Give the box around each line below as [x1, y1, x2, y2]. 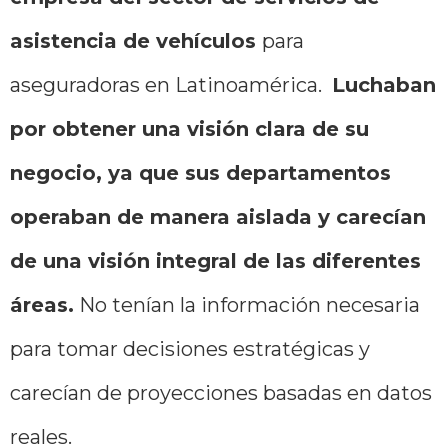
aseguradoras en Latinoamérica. [10, 73, 332, 98]
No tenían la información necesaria [74, 293, 420, 318]
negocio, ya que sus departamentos [10, 161, 391, 186]
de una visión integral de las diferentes [10, 249, 421, 274]
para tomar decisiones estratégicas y [10, 337, 370, 362]
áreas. [10, 293, 74, 318]
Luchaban [332, 73, 436, 98]
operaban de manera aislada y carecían [10, 205, 426, 230]
